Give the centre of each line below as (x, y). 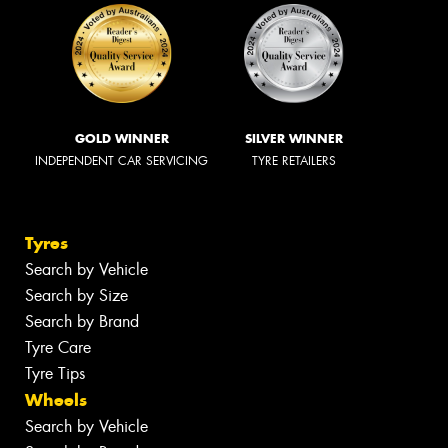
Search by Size (76, 296)
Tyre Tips (55, 374)
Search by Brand (82, 322)
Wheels (56, 400)
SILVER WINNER (294, 138)
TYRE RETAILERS (294, 160)
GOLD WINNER (121, 138)
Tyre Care (58, 348)
